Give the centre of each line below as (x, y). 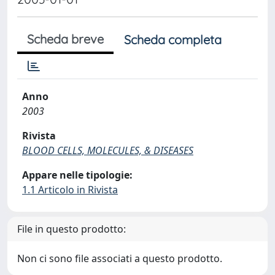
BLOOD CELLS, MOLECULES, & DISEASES (108, 150)
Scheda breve (65, 39)
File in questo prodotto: (72, 229)
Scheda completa (173, 40)
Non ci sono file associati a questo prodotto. (120, 258)
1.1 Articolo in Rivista (70, 190)
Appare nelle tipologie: (77, 175)
